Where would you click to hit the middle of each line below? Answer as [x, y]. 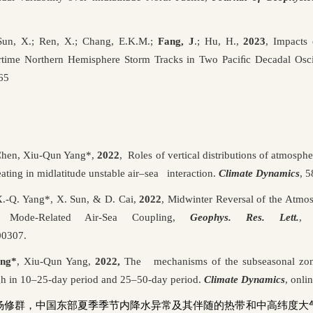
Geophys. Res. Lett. [245, 217]
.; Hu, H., [219, 41]
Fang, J [176, 41]
